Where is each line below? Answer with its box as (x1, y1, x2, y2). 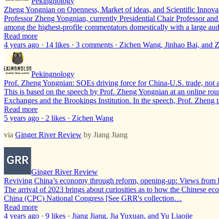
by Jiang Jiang (82, 130, 128, 139)
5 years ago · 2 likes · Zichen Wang (4, 113, 113, 122)
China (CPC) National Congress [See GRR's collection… (4, 194, 182, 202)
